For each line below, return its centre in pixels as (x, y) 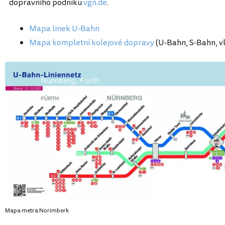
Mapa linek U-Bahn (64, 29)
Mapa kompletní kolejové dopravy (92, 43)
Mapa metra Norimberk (37, 211)
